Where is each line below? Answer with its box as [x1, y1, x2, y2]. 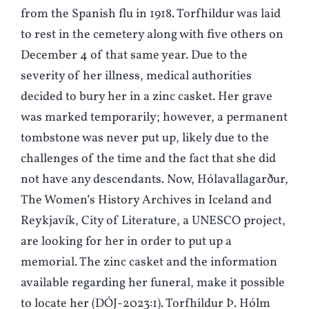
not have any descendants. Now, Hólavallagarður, [21, 171, 288, 189]
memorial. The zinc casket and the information [21, 254, 277, 272]
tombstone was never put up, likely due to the [21, 130, 269, 148]
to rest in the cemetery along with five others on [21, 26, 283, 44]
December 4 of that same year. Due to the [21, 47, 248, 65]
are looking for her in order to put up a [21, 233, 232, 251]
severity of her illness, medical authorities [21, 68, 252, 86]
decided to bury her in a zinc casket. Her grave [21, 88, 272, 106]
